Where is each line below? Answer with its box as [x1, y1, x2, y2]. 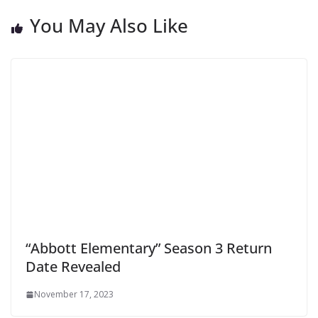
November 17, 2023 [34, 288, 114, 301]
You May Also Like [30, 13, 188, 39]
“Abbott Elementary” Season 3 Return [26, 238, 272, 258]
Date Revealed [26, 257, 121, 277]
